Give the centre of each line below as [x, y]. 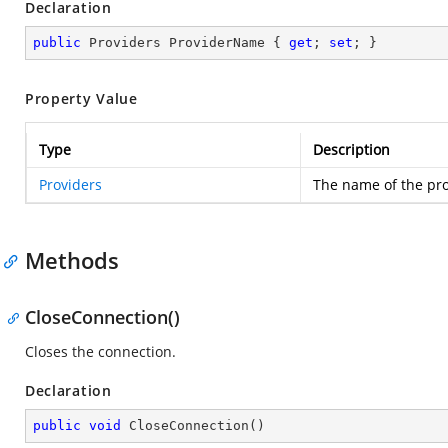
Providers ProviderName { [185, 42]
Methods [72, 260]
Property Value [81, 98]
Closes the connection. [100, 351]
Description [351, 149]
